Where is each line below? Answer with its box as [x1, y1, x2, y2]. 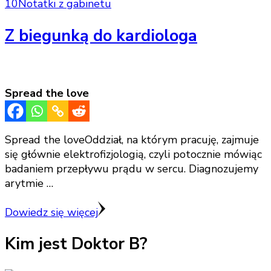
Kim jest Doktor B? [5, 233, 148, 256]
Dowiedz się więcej [5, 205, 98, 220]
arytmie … [5, 176, 53, 191]
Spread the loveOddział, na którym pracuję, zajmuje [5, 132, 259, 148]
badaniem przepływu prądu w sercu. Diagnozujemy [5, 162, 258, 177]
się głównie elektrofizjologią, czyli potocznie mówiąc [5, 147, 262, 162]
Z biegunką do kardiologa [5, 24, 197, 47]
